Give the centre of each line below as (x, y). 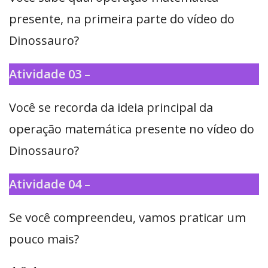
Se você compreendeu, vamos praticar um (127, 218)
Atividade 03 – (50, 74)
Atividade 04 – (50, 184)
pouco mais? (44, 239)
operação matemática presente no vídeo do (132, 129)
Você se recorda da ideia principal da (111, 108)
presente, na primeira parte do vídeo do (122, 19)
